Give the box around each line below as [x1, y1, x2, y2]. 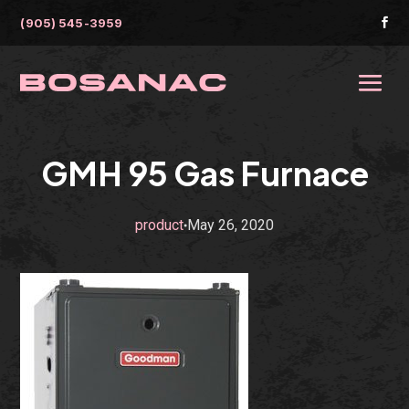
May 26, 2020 [187, 216, 274, 234]
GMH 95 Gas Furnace [40, 152, 369, 194]
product [135, 216, 184, 234]
